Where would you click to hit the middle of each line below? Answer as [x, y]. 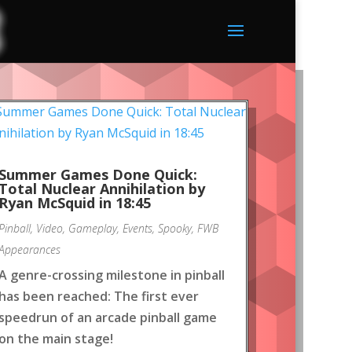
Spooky [175, 228]
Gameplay [93, 228]
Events [137, 228]
